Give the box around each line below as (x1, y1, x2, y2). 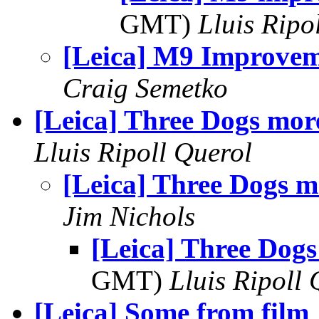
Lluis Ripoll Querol (34, 137, 252, 167)
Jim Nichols (63, 201, 195, 231)
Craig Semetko (63, 73, 228, 103)
